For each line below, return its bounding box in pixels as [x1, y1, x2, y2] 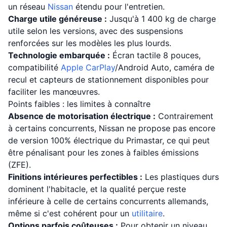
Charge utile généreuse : [8, 14, 107, 24]
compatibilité [8, 62, 61, 72]
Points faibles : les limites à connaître [8, 99, 150, 109]
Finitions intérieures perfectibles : [8, 172, 142, 182]
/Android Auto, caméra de [115, 62, 214, 72]
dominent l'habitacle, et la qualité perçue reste [8, 184, 186, 194]
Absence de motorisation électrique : [8, 111, 156, 121]
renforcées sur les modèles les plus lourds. [8, 38, 171, 48]
